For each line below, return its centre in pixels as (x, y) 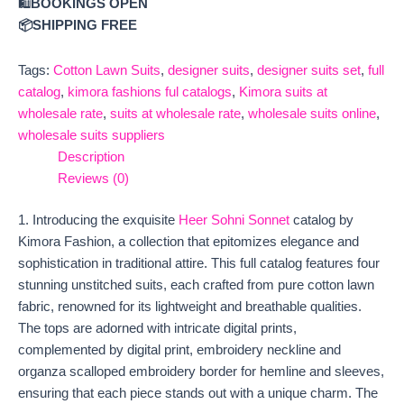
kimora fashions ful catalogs (150, 92)
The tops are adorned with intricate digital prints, (157, 328)
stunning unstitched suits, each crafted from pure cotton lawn (196, 285)
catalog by (321, 220)
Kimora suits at (283, 92)
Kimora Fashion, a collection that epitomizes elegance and (188, 241)
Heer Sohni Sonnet (234, 220)
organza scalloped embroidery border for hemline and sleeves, (201, 371)
